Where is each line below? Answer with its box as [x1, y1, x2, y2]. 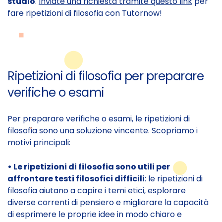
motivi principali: [7, 136, 70, 148]
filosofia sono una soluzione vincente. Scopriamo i [7, 124, 198, 136]
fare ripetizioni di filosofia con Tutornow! [7, 7, 162, 19]
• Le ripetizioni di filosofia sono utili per [7, 161, 170, 172]
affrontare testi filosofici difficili [7, 172, 145, 184]
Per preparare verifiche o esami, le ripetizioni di [7, 112, 190, 124]
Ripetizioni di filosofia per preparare [7, 67, 204, 84]
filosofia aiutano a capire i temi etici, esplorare [7, 184, 186, 196]
